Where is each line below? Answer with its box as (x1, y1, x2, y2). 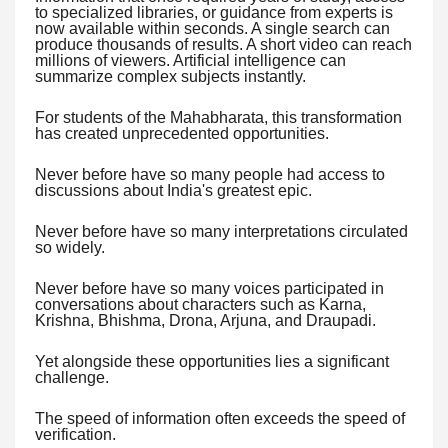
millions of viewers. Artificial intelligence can (35, 51, 346, 69)
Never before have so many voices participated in (35, 279, 384, 297)
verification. (35, 425, 116, 443)
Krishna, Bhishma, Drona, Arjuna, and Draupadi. (35, 311, 376, 329)
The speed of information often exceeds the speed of (35, 409, 405, 427)
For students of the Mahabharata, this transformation (35, 108, 402, 126)
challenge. (35, 368, 109, 386)
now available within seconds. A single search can (35, 19, 390, 37)
